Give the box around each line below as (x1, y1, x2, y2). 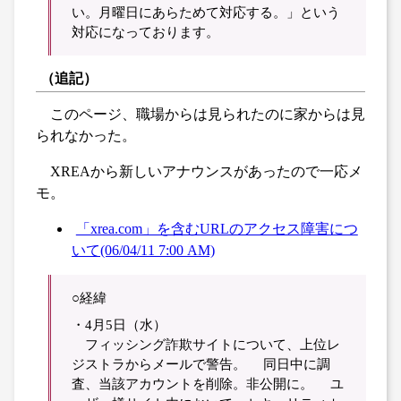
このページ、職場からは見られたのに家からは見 (50, 106, 365, 122)
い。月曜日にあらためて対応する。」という (72, 4, 341, 20)
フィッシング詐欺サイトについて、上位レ (72, 336, 341, 352)
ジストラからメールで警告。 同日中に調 (72, 355, 331, 371)
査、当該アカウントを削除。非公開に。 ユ (72, 375, 345, 391)
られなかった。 (36, 127, 136, 143)
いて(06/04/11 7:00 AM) (72, 242, 215, 258)
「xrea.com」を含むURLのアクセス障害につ (75, 220, 358, 236)
